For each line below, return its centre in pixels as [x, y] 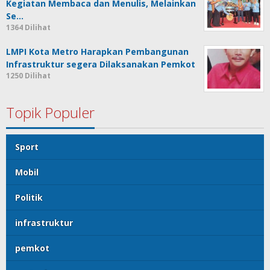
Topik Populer [50, 113]
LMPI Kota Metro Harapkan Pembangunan [97, 52]
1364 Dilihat [28, 28]
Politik [29, 198]
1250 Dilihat [28, 76]
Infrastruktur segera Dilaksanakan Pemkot [102, 64]
